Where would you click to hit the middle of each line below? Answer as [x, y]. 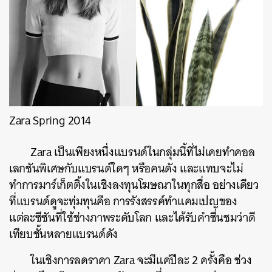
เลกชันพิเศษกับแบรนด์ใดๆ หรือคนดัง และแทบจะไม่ [126, 169]
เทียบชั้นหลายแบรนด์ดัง [64, 234]
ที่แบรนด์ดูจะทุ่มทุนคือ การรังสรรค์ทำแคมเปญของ [123, 202]
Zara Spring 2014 [50, 121]
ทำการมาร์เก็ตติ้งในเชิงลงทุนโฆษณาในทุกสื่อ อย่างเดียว [134, 185]
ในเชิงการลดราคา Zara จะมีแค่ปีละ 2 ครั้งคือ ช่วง [141, 260]
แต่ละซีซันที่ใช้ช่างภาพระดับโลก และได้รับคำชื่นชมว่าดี [132, 218]
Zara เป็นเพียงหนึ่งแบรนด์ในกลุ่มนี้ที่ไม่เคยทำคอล [143, 152]
